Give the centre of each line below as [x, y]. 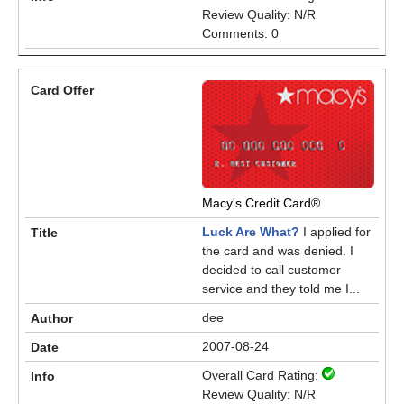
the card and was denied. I [278, 251]
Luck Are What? [251, 232]
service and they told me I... [281, 289]
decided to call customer [271, 270]
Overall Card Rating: [262, 375]
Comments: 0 [240, 33]
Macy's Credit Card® [261, 203]
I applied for [335, 232]
